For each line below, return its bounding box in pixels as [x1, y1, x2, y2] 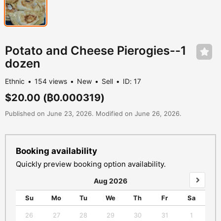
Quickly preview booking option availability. [16, 159, 166, 169]
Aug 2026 [94, 177, 127, 185]
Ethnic [5, 77, 25, 86]
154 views [35, 77, 67, 86]
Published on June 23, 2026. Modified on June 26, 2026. [5, 110, 182, 118]
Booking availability [16, 146, 97, 156]
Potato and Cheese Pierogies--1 [5, 43, 186, 58]
